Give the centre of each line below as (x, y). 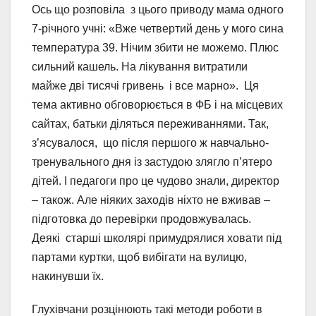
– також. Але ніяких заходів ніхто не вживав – (151, 200)
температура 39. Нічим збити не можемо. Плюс (155, 48)
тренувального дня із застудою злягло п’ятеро (152, 162)
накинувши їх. (68, 276)
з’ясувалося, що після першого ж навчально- (150, 143)
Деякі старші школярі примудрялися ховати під (157, 238)
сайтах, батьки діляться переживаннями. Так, (150, 124)
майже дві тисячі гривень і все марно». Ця (145, 86)
